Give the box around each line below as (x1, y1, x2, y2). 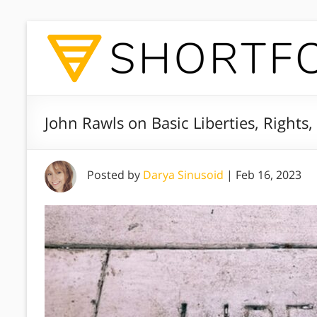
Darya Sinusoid (143, 167, 224, 183)
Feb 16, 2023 (236, 167, 301, 183)
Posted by (87, 167, 143, 183)
